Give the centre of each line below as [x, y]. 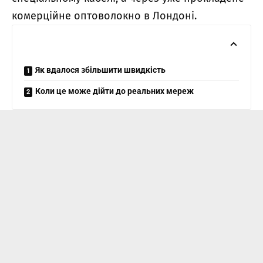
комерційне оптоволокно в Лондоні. [104, 16]
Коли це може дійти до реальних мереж [114, 91]
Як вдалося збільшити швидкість [100, 70]
